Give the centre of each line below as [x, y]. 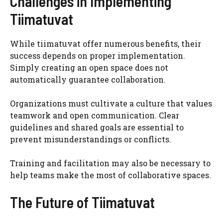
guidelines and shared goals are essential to [97, 127]
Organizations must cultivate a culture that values [111, 103]
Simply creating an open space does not [89, 67]
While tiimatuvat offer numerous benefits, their [106, 43]
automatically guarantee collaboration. [88, 79]
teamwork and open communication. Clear [95, 115]
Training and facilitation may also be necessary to [110, 163]
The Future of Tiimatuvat [82, 202]
